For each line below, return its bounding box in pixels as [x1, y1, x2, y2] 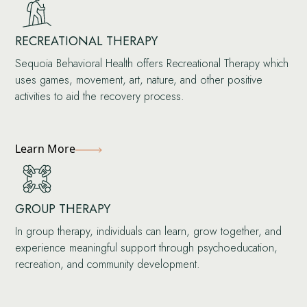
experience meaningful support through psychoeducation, [15, 240, 278, 256]
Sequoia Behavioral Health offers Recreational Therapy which [15, 56, 289, 72]
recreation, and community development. [15, 256, 201, 273]
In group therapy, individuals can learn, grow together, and [15, 223, 282, 240]
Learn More [15, 141, 76, 157]
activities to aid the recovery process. [15, 88, 185, 105]
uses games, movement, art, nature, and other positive [15, 72, 263, 88]
